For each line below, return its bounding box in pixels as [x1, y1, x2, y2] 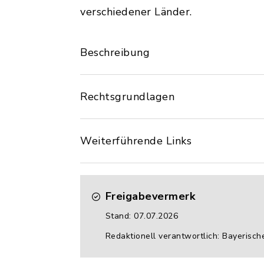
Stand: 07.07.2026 [105, 210, 178, 222]
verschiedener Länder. [80, 5, 192, 19]
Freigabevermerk [105, 189, 195, 203]
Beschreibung [80, 45, 150, 60]
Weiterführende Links [80, 134, 192, 148]
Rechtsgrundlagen [80, 90, 174, 104]
